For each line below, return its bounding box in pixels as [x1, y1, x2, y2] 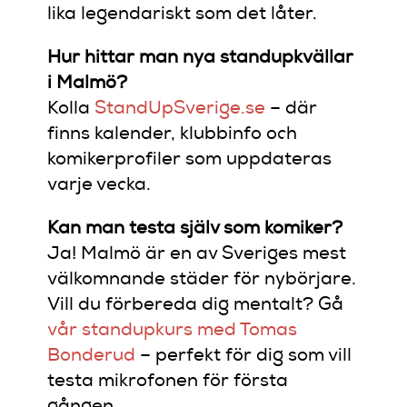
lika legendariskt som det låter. [47, 5, 318, 25]
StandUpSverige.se [94, 100, 266, 119]
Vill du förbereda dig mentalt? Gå [47, 296, 344, 315]
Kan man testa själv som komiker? [47, 220, 343, 239]
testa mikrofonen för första [47, 372, 289, 392]
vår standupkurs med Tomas [47, 322, 298, 341]
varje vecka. [47, 176, 152, 195]
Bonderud [47, 347, 136, 366]
